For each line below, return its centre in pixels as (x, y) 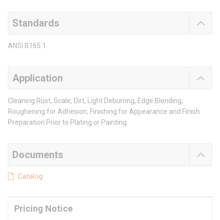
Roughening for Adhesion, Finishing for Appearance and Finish (104, 112)
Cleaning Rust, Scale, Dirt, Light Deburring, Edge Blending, (96, 101)
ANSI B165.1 (27, 46)
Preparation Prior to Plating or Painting (67, 123)
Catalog (30, 177)
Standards (36, 23)
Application (38, 78)
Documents (38, 155)
